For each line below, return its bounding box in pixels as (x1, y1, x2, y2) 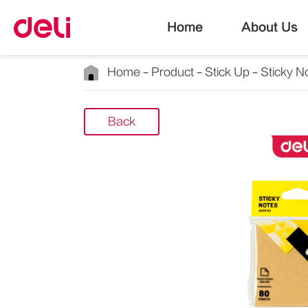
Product (151, 66, 194, 78)
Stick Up (205, 66, 250, 78)
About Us (241, 21, 298, 34)
